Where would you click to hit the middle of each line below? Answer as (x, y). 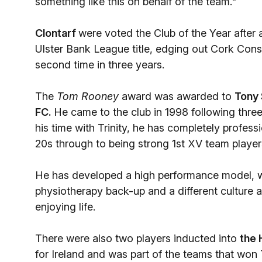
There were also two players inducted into (137, 238)
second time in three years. (101, 65)
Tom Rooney (88, 96)
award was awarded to (177, 96)
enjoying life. (65, 207)
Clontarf (57, 33)
